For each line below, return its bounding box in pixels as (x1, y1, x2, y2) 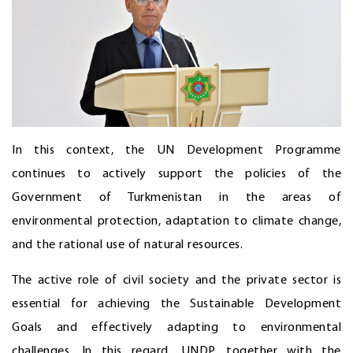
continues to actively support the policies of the (12, 167, 341, 180)
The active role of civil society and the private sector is (12, 273, 341, 287)
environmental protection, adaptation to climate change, (12, 214, 341, 228)
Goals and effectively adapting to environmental (12, 321, 341, 334)
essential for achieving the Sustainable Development (12, 297, 341, 310)
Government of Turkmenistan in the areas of (12, 191, 341, 204)
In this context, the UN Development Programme (12, 143, 341, 157)
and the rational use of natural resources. (12, 238, 243, 251)
